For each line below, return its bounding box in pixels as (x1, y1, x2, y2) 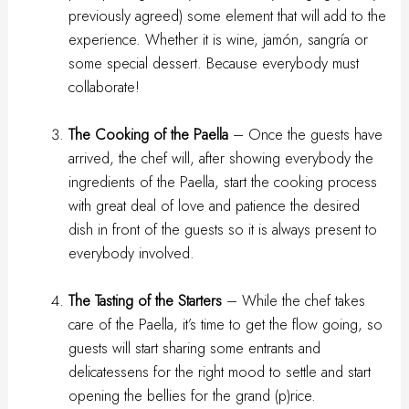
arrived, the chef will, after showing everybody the (68, 146, 373, 169)
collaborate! (68, 75, 140, 98)
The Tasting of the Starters (68, 288, 222, 311)
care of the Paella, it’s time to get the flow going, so (68, 312, 383, 335)
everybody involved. (68, 241, 194, 264)
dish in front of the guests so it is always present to (68, 217, 377, 240)
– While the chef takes (221, 288, 365, 311)
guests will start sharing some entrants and (68, 336, 320, 359)
